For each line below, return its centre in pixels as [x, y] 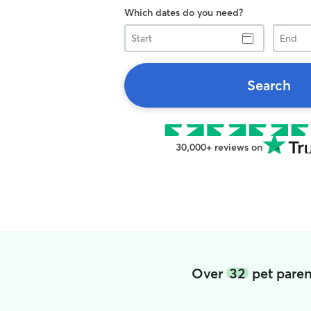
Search [269, 85]
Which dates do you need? [184, 12]
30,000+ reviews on [219, 147]
